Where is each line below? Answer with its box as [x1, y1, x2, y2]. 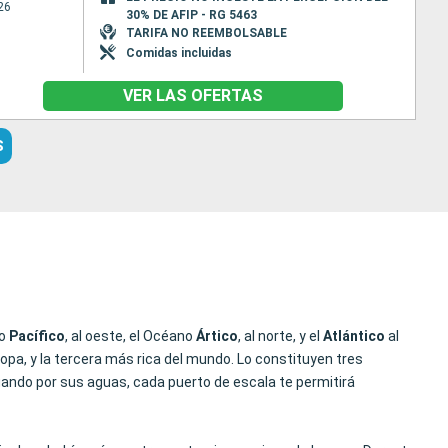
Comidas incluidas [125, 45, 232, 60]
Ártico [196, 328, 238, 344]
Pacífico [9, 328, 65, 344]
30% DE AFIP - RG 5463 [125, 7, 257, 22]
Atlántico [323, 328, 385, 344]
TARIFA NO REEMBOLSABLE [125, 25, 287, 40]
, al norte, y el [238, 328, 323, 344]
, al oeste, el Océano [65, 328, 196, 344]
